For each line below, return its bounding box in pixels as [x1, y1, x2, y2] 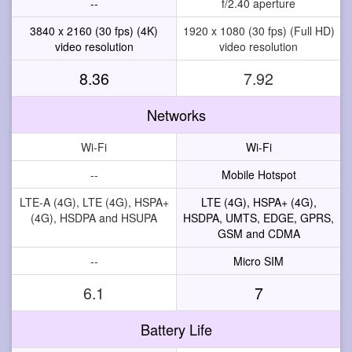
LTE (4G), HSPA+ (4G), [200, 193, 317, 210]
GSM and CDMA [217, 225, 300, 241]
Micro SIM [233, 252, 284, 269]
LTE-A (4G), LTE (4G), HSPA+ [19, 193, 169, 210]
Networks [146, 104, 206, 125]
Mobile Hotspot [221, 166, 296, 182]
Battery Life [140, 318, 212, 339]
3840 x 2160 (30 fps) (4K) [30, 22, 158, 38]
